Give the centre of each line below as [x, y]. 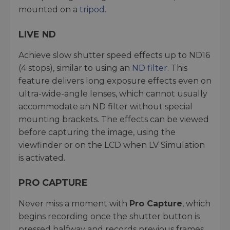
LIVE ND [37, 34]
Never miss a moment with [74, 203]
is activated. [42, 158]
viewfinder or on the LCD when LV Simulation [112, 145]
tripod [92, 9]
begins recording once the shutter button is [109, 216]
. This [177, 68]
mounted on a [49, 9]
